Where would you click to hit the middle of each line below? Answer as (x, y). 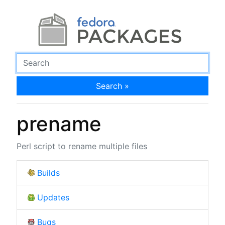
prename (59, 124)
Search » (113, 86)
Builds (48, 173)
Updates (53, 197)
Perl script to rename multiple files (82, 146)
